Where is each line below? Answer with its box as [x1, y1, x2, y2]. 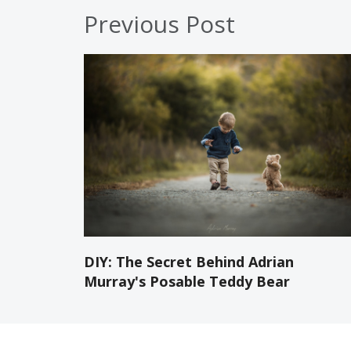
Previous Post [84, 7, 235, 40]
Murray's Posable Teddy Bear [84, 271, 290, 291]
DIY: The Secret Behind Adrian [84, 251, 294, 271]
